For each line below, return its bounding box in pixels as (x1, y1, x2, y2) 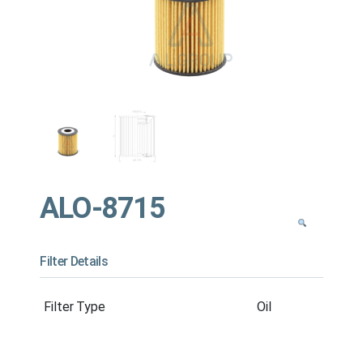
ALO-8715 (40, 190, 165, 225)
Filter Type (44, 298, 105, 314)
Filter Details (40, 253, 109, 269)
